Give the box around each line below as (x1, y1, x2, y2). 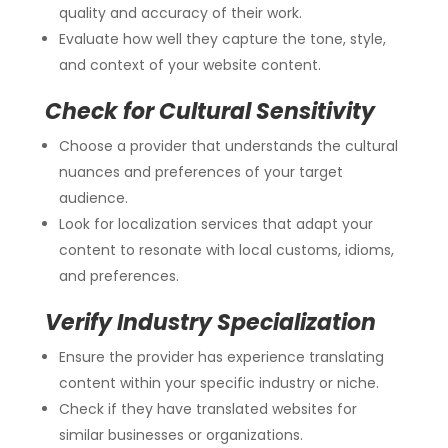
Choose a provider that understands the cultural (58, 135, 398, 156)
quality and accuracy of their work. (58, 2, 302, 23)
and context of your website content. (58, 54, 321, 75)
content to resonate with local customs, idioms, (58, 239, 394, 260)
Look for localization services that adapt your (58, 213, 373, 234)
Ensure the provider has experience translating (58, 346, 384, 367)
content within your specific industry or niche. (58, 372, 379, 393)
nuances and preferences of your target (58, 161, 343, 182)
